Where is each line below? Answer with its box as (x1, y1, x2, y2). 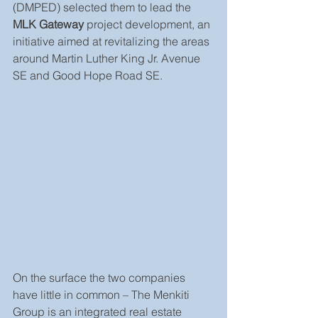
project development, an (84, 17, 213, 31)
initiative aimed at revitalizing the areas (13, 34, 212, 48)
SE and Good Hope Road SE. (13, 68, 163, 82)
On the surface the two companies (13, 270, 188, 285)
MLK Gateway (13, 17, 84, 31)
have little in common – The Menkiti (13, 287, 192, 302)
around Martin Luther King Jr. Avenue (13, 51, 203, 65)
